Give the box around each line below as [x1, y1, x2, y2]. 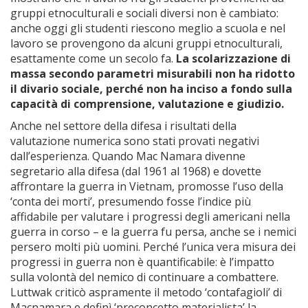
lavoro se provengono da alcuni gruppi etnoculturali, [10, 36, 283, 51]
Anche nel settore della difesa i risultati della [10, 118, 236, 133]
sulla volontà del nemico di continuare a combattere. [10, 269, 278, 285]
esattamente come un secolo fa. [10, 51, 176, 66]
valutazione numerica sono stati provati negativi [10, 133, 259, 148]
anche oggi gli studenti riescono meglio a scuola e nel [10, 21, 285, 36]
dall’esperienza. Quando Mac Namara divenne [10, 148, 245, 164]
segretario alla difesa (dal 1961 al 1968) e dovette [10, 164, 261, 179]
